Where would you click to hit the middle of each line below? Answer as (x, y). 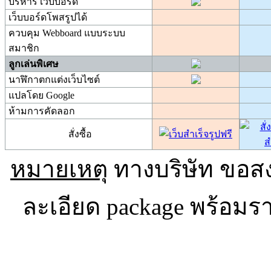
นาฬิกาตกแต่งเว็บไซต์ (54, 80)
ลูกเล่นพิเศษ (34, 64)
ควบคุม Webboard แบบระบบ (67, 33)
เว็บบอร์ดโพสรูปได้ (48, 18)
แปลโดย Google (41, 96)
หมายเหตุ (59, 169)
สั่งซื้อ (80, 134)
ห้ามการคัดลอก (42, 111)
